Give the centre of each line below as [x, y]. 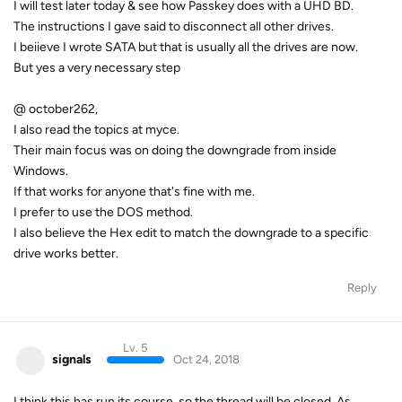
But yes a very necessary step [97, 68]
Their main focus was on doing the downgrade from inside [175, 150]
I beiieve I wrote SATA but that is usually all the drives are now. [186, 47]
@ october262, [56, 109]
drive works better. [66, 253]
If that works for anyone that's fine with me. [134, 192]
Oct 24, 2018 [206, 359]
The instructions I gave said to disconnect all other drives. [174, 26]
